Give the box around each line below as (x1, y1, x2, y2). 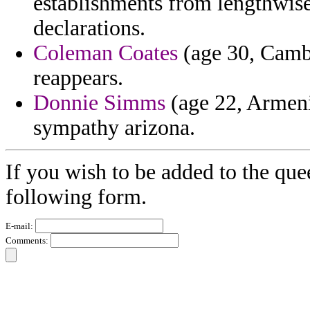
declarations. (33, 16, 145, 41)
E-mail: (6, 221, 35, 232)
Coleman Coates (33, 41, 178, 66)
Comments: (6, 235, 51, 246)
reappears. (33, 66, 123, 91)
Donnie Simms (33, 91, 165, 116)
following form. (6, 185, 147, 210)
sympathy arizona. (33, 116, 195, 140)
